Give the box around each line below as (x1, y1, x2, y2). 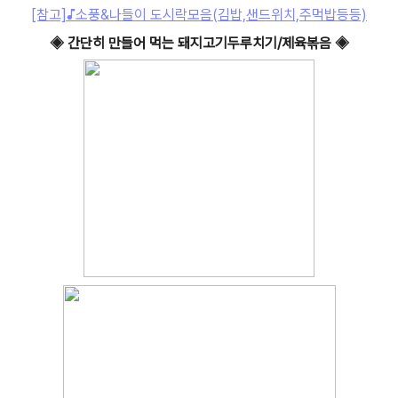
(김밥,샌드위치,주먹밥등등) (212, 6, 367, 23)
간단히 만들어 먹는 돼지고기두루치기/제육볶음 (67, 35, 331, 52)
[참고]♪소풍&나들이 (31, 6, 150, 23)
